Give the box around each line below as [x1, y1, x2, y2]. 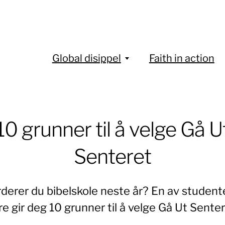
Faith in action [149, 52, 214, 64]
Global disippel [52, 52, 121, 64]
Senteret [74, 144, 151, 169]
